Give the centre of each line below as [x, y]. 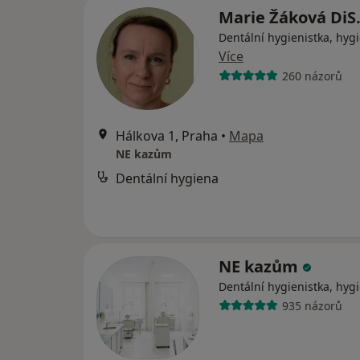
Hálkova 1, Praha [167, 136]
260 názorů [312, 76]
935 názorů [312, 305]
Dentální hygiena [167, 178]
